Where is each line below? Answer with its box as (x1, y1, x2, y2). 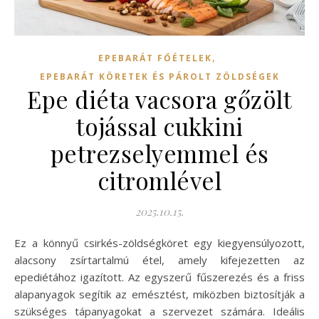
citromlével (97, 164, 222, 197)
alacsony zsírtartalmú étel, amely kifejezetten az (14, 253, 305, 268)
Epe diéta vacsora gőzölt (27, 83, 292, 115)
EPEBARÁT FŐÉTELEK (98, 52, 212, 65)
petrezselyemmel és (50, 137, 269, 169)
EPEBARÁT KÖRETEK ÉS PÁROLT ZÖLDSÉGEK (39, 70, 280, 83)
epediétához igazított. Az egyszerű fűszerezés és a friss (14, 270, 305, 285)
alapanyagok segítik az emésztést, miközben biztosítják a (14, 287, 305, 302)
